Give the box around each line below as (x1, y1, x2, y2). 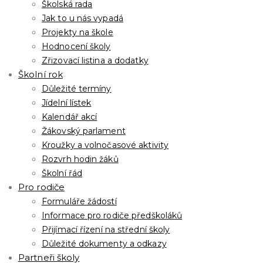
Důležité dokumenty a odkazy (42, 238, 167, 249)
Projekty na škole (42, 27, 113, 38)
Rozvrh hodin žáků (42, 154, 119, 164)
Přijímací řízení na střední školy (42, 224, 170, 235)
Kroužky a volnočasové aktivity (42, 140, 168, 150)
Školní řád (42, 168, 82, 178)
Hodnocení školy (42, 41, 111, 52)
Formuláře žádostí (42, 196, 117, 207)
